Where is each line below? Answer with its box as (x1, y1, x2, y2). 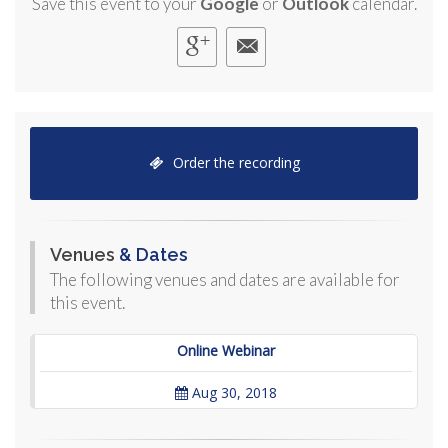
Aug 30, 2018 (188, 383, 277, 403)
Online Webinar (177, 341, 275, 361)
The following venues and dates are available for (50, 269, 400, 291)
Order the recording (168, 153, 300, 173)
